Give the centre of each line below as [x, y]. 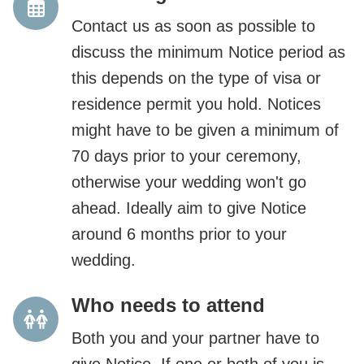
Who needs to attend [168, 305]
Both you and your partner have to [195, 338]
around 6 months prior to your [179, 234]
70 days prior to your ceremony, [186, 156]
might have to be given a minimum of [205, 130]
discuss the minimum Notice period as [208, 52]
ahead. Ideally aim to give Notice [189, 208]
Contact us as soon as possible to [193, 26]
